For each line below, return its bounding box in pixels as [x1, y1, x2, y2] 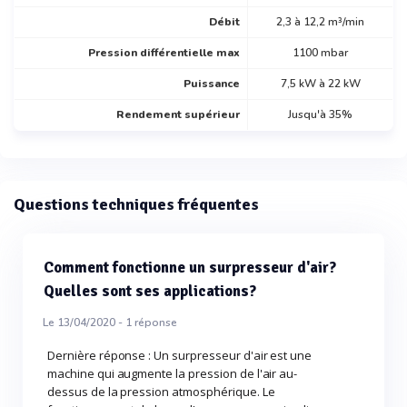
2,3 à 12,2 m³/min [276, 14, 364, 29]
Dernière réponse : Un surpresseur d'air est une [47, 346, 313, 363]
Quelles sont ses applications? [44, 281, 256, 301]
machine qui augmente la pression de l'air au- [47, 364, 298, 382]
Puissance [184, 75, 240, 91]
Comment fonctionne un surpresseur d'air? [44, 257, 336, 277]
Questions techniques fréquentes [14, 194, 259, 214]
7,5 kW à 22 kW [280, 75, 361, 91]
